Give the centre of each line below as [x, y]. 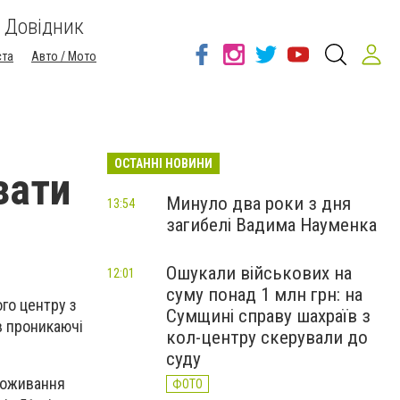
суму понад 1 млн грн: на [264, 295]
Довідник [44, 27]
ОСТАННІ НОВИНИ [163, 163]
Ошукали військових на [259, 273]
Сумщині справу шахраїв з [268, 316]
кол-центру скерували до [267, 337]
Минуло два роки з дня [258, 204]
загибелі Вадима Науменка [271, 225]
